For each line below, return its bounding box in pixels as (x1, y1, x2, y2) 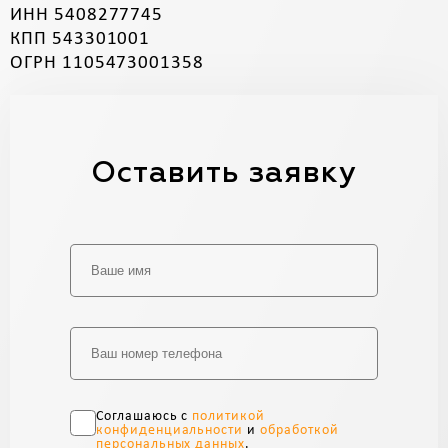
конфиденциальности (96, 423, 244, 439)
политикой (192, 409, 265, 425)
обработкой (259, 423, 339, 439)
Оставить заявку (90, 159, 358, 190)
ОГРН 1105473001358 (10, 54, 205, 74)
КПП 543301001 (10, 30, 151, 50)
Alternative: (223, 246, 324, 266)
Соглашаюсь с (96, 409, 193, 425)
